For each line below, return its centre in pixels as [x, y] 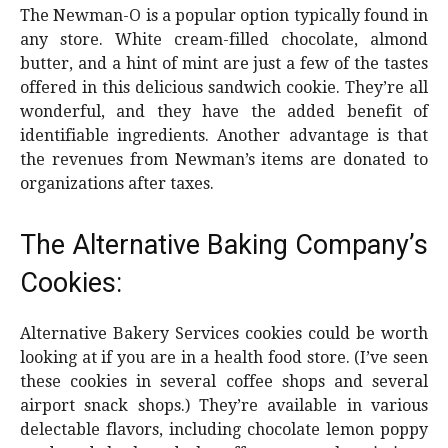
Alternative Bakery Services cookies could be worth [224, 334]
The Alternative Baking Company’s [224, 245]
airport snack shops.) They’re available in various [224, 406]
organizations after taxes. [117, 184]
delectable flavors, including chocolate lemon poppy [224, 430]
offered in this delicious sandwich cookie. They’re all [224, 88]
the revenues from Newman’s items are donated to [224, 160]
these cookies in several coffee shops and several [224, 382]
